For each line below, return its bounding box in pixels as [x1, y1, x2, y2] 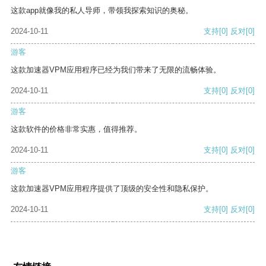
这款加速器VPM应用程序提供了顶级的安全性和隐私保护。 [11, 184, 213, 194]
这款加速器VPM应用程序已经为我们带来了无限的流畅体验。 [11, 65, 221, 75]
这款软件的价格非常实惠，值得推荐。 [11, 125, 142, 134]
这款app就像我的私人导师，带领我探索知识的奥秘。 [11, 6, 193, 15]
